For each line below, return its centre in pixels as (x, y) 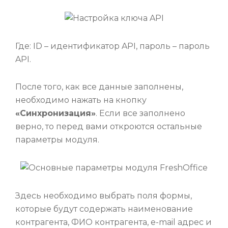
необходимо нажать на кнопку (81, 100)
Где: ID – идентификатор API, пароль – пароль (112, 46)
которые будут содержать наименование (104, 209)
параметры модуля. (57, 140)
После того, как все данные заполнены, (99, 87)
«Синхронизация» (55, 113)
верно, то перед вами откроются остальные (109, 127)
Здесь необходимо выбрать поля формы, (104, 196)
